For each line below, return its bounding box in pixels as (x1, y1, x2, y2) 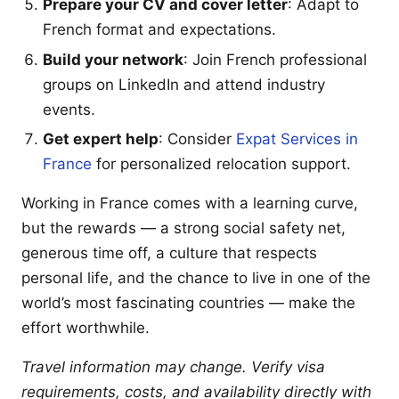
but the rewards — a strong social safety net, (21, 219, 346, 238)
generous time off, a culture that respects (21, 244, 317, 263)
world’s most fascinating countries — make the (21, 294, 355, 313)
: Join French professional (183, 50, 367, 69)
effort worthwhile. (21, 319, 150, 338)
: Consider (159, 130, 236, 149)
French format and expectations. (43, 20, 276, 39)
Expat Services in (236, 130, 358, 149)
